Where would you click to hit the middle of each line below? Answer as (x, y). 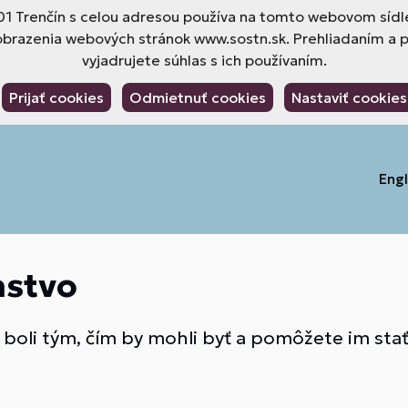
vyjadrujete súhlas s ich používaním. (204, 60)
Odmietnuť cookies (197, 97)
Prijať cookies (56, 97)
